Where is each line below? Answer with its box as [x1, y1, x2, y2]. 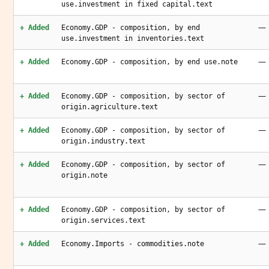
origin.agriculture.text [61, 103, 158, 111]
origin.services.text [61, 216, 145, 225]
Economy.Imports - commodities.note [61, 240, 204, 248]
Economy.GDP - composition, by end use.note [61, 58, 238, 66]
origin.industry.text [61, 137, 145, 145]
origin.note [61, 171, 107, 180]
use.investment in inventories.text [61, 34, 204, 43]
